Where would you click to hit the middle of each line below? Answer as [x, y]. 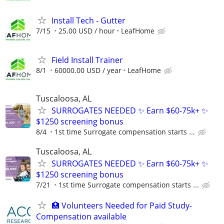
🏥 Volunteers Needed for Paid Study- [122, 206]
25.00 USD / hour [87, 30]
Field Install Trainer [87, 60]
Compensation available [81, 217]
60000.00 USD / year [88, 70]
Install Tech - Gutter [88, 20]
